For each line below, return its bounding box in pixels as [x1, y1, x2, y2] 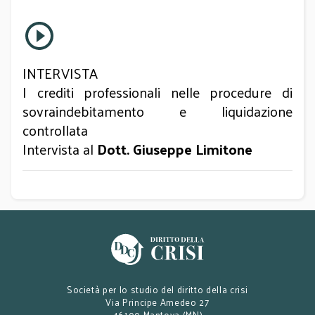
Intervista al [22, 136, 97, 162]
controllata [22, 117, 91, 143]
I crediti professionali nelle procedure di [22, 79, 292, 105]
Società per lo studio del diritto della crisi [66, 281, 249, 297]
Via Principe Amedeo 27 [105, 294, 210, 310]
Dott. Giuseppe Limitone [97, 136, 252, 162]
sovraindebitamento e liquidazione [22, 98, 292, 124]
